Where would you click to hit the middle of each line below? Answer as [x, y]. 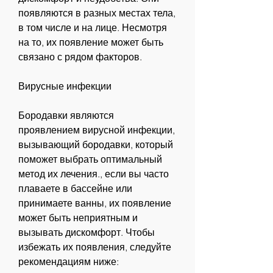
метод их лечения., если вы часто [94, 173]
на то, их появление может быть [91, 42]
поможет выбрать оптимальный [90, 159]
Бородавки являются [66, 115]
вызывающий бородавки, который [96, 144]
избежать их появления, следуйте [95, 246]
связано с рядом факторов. [80, 56]
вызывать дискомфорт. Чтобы [87, 232]
